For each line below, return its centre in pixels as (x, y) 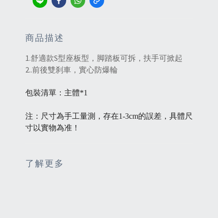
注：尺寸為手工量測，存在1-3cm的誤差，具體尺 (109, 116)
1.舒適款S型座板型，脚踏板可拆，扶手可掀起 (104, 58)
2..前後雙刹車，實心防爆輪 (72, 70)
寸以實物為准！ (53, 128)
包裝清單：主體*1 (56, 93)
